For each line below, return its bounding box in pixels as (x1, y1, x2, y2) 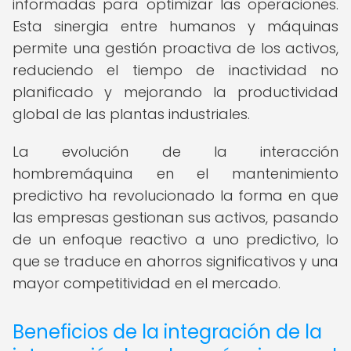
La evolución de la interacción (13, 142, 338, 161)
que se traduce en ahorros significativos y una (13, 251, 338, 271)
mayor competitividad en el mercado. (13, 273, 280, 293)
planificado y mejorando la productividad (13, 82, 338, 102)
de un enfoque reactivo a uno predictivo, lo (13, 230, 338, 249)
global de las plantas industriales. (13, 104, 250, 124)
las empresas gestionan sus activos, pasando (13, 208, 338, 227)
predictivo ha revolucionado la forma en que (13, 186, 338, 205)
